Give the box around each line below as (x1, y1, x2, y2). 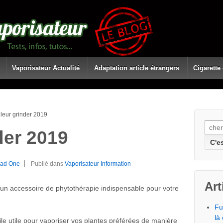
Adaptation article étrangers (94, 64, 179, 72)
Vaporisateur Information (65, 160, 131, 167)
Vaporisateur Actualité (12, 64, 80, 72)
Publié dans (31, 160, 65, 167)
